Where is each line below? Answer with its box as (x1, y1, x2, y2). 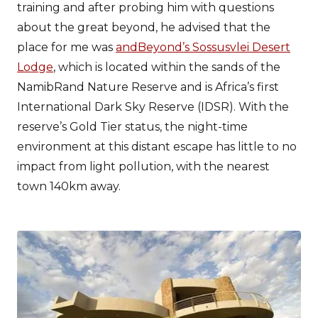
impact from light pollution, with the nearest (17, 160, 270, 173)
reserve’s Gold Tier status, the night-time (17, 120, 248, 133)
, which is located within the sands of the (53, 60, 280, 74)
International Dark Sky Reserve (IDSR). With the (17, 100, 289, 114)
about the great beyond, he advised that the (17, 21, 270, 34)
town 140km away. (17, 180, 121, 193)
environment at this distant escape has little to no (17, 140, 297, 153)
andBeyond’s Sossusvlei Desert (116, 40, 290, 54)
